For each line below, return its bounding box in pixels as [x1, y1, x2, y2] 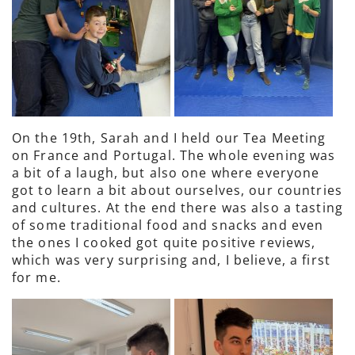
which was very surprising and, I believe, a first [12, 251, 330, 269]
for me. [12, 269, 61, 286]
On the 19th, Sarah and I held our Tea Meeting [12, 129, 326, 147]
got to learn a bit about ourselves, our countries [12, 181, 342, 199]
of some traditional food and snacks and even [12, 216, 324, 234]
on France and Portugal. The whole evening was [12, 147, 336, 164]
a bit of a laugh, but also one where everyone [12, 164, 320, 181]
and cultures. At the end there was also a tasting [12, 199, 343, 216]
